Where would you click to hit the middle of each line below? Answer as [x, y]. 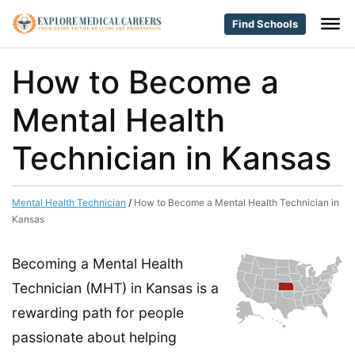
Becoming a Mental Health [97, 263]
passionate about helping [94, 337]
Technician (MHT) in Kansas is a [115, 288]
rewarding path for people [98, 313]
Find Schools [265, 23]
